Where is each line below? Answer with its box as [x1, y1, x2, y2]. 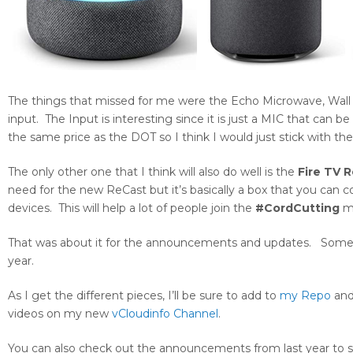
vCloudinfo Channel [112, 307, 218, 321]
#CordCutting [255, 201, 340, 216]
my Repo [280, 288, 331, 303]
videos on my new [8, 307, 112, 321]
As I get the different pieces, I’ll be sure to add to [8, 288, 280, 303]
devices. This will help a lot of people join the [8, 201, 255, 216]
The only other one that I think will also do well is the [8, 165, 298, 180]
